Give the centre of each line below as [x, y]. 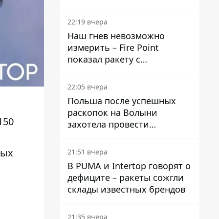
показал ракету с [104, 59]
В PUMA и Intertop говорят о [129, 166]
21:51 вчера [88, 152]
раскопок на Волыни [112, 112]
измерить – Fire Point [113, 47]
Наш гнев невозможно [116, 36]
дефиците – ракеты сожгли [126, 177]
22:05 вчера [88, 87]
